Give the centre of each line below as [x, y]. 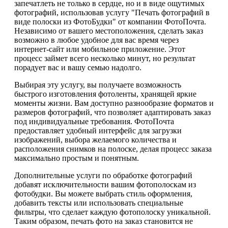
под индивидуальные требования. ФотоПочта [94, 122]
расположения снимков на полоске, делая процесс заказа [113, 149]
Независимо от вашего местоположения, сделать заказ [109, 31]
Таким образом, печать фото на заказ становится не [104, 221]
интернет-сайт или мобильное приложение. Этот [100, 49]
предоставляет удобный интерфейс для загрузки [98, 131]
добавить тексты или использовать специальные [99, 203]
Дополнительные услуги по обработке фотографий [103, 176]
